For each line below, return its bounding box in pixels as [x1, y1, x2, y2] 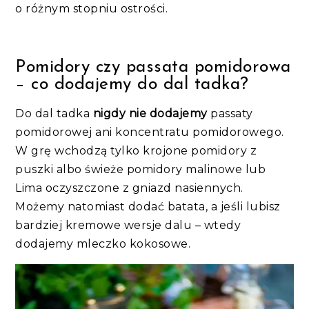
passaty [207, 107, 253, 121]
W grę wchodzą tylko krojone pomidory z [15, 144, 257, 158]
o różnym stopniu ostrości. [15, 2, 168, 16]
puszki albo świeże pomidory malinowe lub [15, 163, 266, 177]
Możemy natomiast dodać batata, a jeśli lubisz [15, 200, 281, 214]
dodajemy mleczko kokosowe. [15, 237, 191, 251]
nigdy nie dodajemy [92, 107, 208, 121]
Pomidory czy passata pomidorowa [15, 59, 291, 77]
